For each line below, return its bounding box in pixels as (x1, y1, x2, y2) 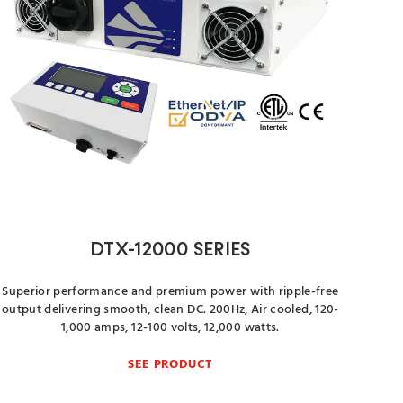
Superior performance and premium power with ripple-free (2, 282, 339, 302)
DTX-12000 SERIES (90, 241, 251, 260)
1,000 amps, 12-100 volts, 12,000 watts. (60, 318, 280, 338)
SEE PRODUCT (128, 354, 213, 375)
